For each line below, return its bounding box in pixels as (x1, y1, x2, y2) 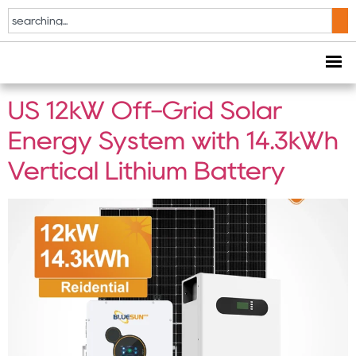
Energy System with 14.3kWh (8, 129, 339, 152)
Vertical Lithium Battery (8, 159, 285, 182)
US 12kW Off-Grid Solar (8, 99, 282, 122)
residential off (85, 11, 292, 40)
